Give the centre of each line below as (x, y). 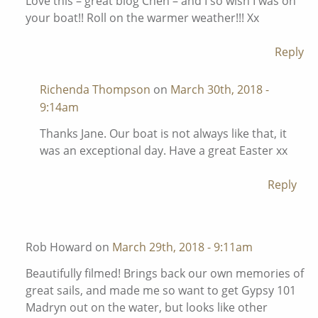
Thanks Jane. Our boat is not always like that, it (163, 133)
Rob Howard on (69, 247)
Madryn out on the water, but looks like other (147, 307)
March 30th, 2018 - (220, 89)
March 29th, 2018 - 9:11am (182, 247)
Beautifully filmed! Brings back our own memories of (165, 273)
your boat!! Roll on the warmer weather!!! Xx (142, 17)
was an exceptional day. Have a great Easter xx (164, 150)
